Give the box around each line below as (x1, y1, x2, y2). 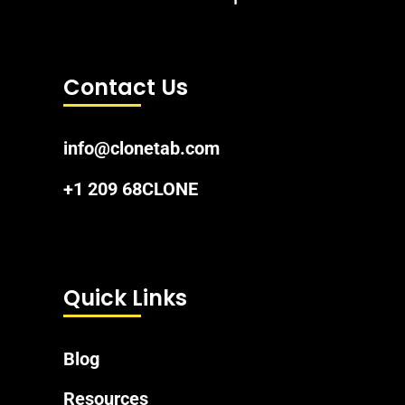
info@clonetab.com (63, 137, 220, 160)
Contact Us (63, 72, 188, 103)
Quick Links (63, 282, 187, 313)
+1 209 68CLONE (63, 177, 198, 200)
